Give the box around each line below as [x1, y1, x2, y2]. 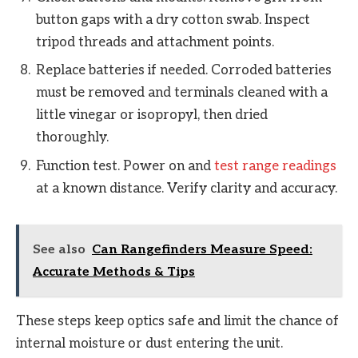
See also [33, 241, 86, 257]
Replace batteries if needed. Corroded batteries [36, 62, 332, 79]
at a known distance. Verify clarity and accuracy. [36, 180, 337, 197]
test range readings [214, 157, 336, 174]
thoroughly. [36, 129, 109, 146]
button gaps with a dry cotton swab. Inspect [36, 12, 310, 28]
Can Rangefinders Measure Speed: [92, 241, 312, 257]
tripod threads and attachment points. [36, 34, 274, 50]
